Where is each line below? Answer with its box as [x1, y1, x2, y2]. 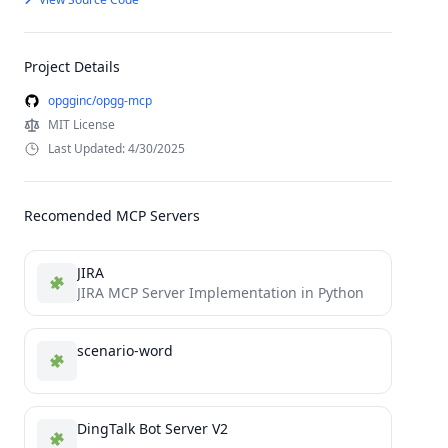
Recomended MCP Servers [24, 206, 200, 225]
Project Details [24, 57, 120, 76]
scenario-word [77, 341, 173, 360]
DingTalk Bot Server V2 [77, 419, 228, 438]
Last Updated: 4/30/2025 [48, 140, 185, 157]
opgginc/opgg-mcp [48, 92, 152, 109]
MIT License [48, 116, 115, 133]
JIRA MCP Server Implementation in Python [77, 283, 364, 302]
